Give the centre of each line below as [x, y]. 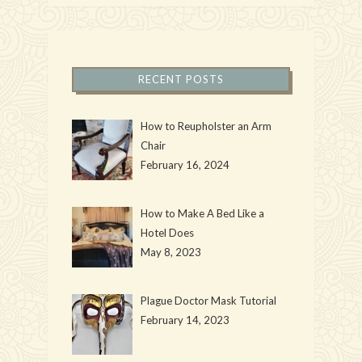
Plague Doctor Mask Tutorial [208, 300]
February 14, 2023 [185, 320]
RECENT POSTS [181, 79]
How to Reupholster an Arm [206, 126]
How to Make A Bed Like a [202, 213]
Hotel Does [167, 232]
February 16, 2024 [185, 164]
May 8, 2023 [170, 252]
